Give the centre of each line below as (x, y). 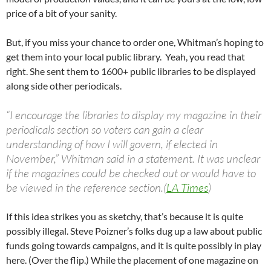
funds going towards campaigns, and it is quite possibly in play (134, 246)
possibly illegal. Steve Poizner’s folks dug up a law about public (134, 231)
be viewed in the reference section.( (86, 188)
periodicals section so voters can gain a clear (105, 130)
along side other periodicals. (64, 86)
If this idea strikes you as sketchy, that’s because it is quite (125, 217)
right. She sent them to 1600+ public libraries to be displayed (131, 71)
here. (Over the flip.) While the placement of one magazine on (132, 260)
